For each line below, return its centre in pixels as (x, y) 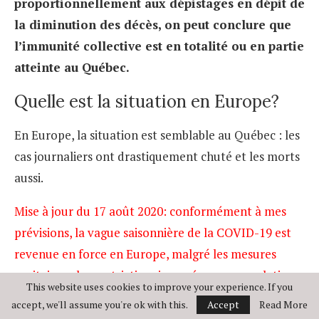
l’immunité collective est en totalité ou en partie (159, 46)
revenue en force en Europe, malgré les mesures (145, 254)
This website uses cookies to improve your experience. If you (159, 287)
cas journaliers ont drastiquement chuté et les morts (157, 157)
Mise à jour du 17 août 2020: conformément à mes (150, 211)
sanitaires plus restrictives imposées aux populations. (158, 276)
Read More (283, 304)
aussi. (29, 178)
